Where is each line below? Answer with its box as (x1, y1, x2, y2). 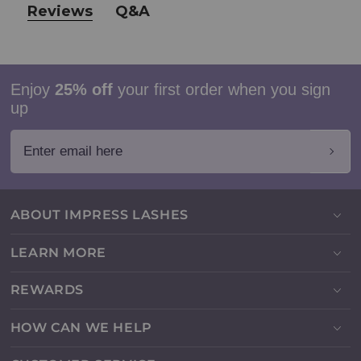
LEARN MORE (10, 244, 106, 260)
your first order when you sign (112, 80, 330, 98)
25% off (54, 80, 113, 98)
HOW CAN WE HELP (10, 319, 152, 335)
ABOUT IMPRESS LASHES (10, 207, 189, 223)
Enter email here (9, 128, 134, 151)
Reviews (27, 2, 93, 20)
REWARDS (10, 282, 84, 298)
